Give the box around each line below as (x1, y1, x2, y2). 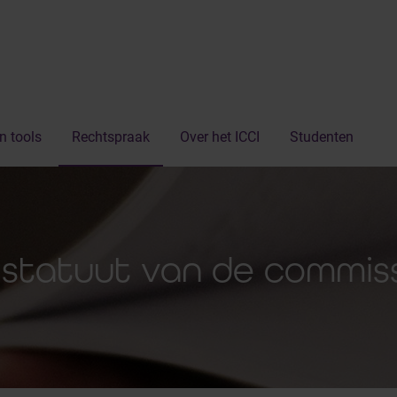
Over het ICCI (180, 128, 260, 145)
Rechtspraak (72, 128, 150, 145)
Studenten (290, 128, 354, 145)
